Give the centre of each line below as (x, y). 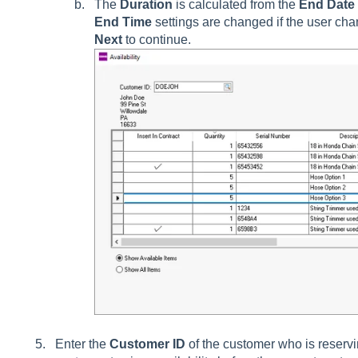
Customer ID (147, 344)
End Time (123, 22)
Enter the (82, 344)
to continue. (156, 40)
